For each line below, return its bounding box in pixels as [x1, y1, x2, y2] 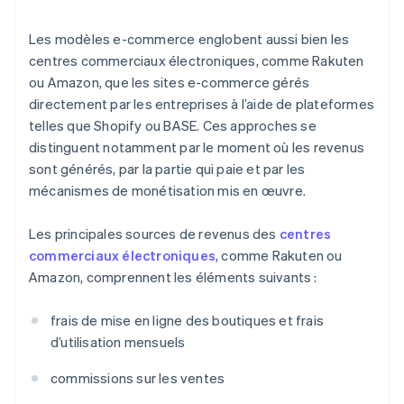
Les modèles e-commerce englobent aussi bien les [29, 30, 350, 49]
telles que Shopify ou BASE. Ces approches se [29, 116, 317, 135]
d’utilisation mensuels [50, 333, 186, 352]
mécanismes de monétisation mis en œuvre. [29, 181, 306, 200]
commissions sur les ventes [50, 369, 225, 388]
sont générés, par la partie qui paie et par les [29, 160, 306, 179]
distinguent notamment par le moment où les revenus [29, 138, 365, 157]
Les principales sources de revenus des [29, 225, 280, 243]
